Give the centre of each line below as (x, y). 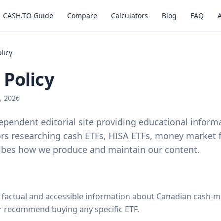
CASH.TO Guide (28, 16)
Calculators (129, 16)
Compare (82, 16)
